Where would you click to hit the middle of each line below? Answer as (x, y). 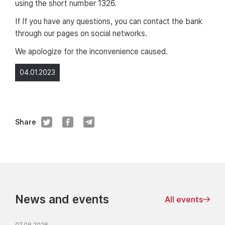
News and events (62, 199)
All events (184, 199)
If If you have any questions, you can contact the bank (109, 21)
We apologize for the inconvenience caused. (91, 51)
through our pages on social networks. (81, 33)
